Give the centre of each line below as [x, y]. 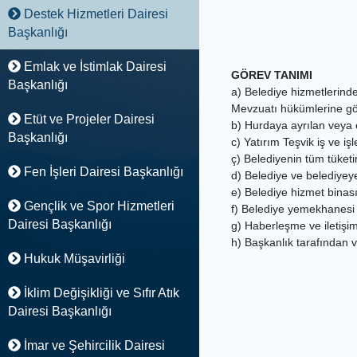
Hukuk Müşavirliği [73, 259]
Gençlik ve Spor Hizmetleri [97, 206]
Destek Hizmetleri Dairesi [94, 14]
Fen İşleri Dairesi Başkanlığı [102, 172]
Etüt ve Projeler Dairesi [87, 119]
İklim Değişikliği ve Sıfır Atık [100, 293]
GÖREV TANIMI [272, 75]
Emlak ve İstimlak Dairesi [93, 67]
